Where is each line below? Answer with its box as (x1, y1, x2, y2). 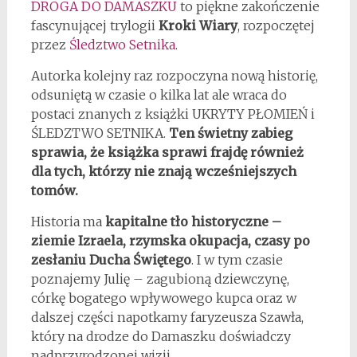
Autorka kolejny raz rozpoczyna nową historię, (30, 68, 318, 84)
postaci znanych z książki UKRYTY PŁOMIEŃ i (30, 106, 315, 123)
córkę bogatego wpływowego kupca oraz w (30, 290, 296, 307)
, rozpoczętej (237, 18, 315, 34)
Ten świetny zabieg (168, 125, 292, 142)
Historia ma (30, 214, 105, 230)
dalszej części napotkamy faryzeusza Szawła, (30, 309, 304, 326)
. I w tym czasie (190, 252, 283, 269)
